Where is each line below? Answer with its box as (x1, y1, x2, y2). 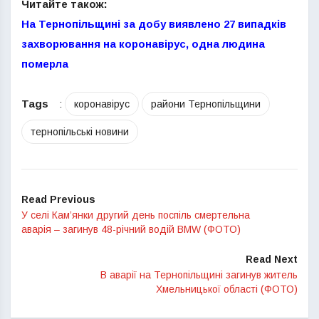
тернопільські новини (31, 126, 129, 137)
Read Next (246, 253, 298, 265)
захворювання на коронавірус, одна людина (21, 38, 265, 50)
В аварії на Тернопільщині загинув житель (100, 269, 298, 281)
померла (21, 58, 68, 70)
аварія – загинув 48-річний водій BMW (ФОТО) (21, 224, 241, 235)
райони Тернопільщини (151, 98, 261, 110)
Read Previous (21, 194, 95, 205)
